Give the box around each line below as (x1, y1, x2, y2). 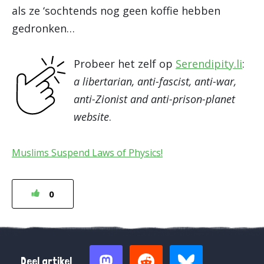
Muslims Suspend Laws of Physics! (12, 146, 163, 159)
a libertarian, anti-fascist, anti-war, (74, 74, 236, 88)
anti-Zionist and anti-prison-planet (74, 92, 235, 106)
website (74, 110, 109, 124)
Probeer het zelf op (74, 57, 176, 71)
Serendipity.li (176, 57, 242, 71)
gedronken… (12, 21, 75, 35)
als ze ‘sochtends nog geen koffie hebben (12, 4, 220, 18)
